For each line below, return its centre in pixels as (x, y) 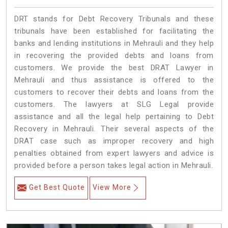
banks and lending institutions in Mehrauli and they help (114, 44)
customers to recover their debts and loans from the (114, 92)
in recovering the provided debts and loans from (114, 56)
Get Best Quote (57, 188)
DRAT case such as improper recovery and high (114, 141)
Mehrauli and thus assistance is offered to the (114, 80)
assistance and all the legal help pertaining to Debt (114, 117)
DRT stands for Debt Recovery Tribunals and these (114, 19)
